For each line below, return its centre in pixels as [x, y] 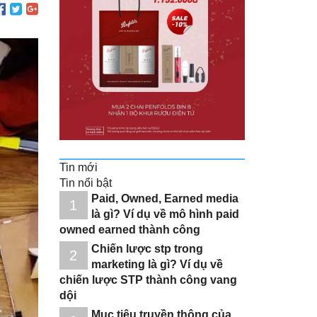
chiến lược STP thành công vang [148, 279]
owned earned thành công [129, 229]
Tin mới [78, 167]
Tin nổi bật [85, 183]
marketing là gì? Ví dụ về [157, 264]
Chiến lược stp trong [147, 248]
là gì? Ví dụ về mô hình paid [165, 214]
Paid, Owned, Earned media [165, 198]
